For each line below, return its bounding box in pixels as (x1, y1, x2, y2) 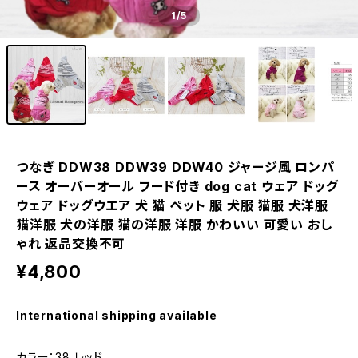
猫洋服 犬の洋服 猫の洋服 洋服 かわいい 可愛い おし (16, 217, 332, 233)
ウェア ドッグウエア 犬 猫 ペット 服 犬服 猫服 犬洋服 (16, 197, 328, 213)
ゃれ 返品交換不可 (16, 236, 126, 252)
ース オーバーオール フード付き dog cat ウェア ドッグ (16, 178, 339, 194)
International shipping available (16, 308, 217, 322)
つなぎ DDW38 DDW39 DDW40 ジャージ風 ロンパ (16, 159, 335, 175)
